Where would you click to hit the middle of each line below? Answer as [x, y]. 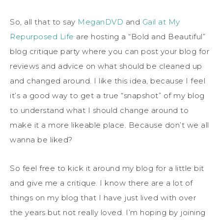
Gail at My [161, 22]
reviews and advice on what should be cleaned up [106, 66]
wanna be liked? [41, 139]
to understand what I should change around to [99, 110]
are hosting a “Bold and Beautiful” [139, 36]
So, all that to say [44, 22]
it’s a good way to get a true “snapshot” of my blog [107, 95]
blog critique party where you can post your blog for [110, 51]
